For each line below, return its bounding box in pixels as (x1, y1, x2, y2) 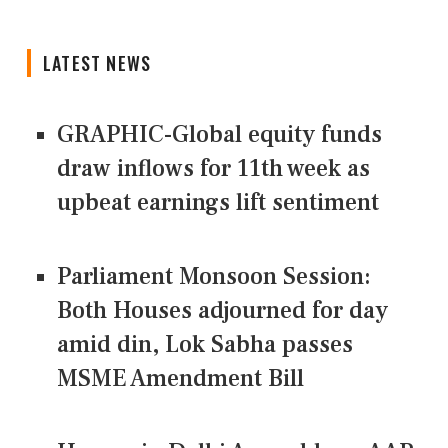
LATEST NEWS (43, 50, 152, 77)
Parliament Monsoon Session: (57, 261, 371, 293)
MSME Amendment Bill (57, 363, 304, 395)
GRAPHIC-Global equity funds (57, 119, 382, 151)
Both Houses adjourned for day (57, 295, 388, 327)
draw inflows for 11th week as (57, 153, 370, 185)
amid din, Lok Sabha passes (57, 329, 353, 361)
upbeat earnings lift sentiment (57, 187, 379, 219)
